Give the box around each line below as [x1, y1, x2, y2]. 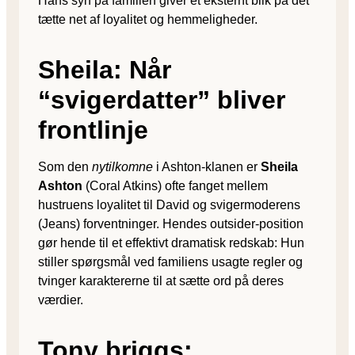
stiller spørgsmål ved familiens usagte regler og [38, 254, 303, 269]
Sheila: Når [38, 55, 171, 84]
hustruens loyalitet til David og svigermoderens [38, 197, 300, 212]
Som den [38, 159, 92, 174]
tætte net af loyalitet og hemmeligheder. [38, 12, 258, 26]
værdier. [38, 292, 83, 307]
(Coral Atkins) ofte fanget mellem [82, 178, 268, 193]
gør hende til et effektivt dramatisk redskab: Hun [38, 235, 304, 250]
